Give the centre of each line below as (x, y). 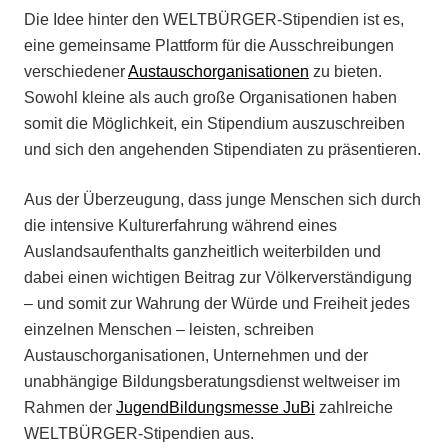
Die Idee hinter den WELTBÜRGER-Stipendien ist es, (214, 20)
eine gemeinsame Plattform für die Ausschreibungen (209, 46)
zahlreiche (354, 408)
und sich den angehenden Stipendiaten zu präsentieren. (222, 150)
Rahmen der (70, 408)
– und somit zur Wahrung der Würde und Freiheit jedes (217, 304)
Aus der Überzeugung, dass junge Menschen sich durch (222, 200)
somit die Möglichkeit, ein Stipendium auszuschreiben (214, 124)
